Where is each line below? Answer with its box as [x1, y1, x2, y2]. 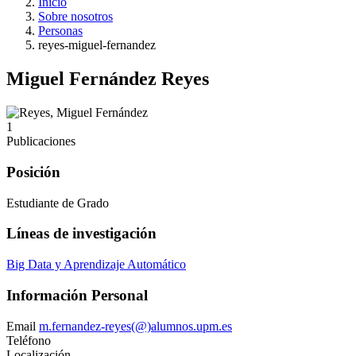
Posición [6, 163, 60, 180]
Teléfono [6, 333, 51, 347]
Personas [38, 24, 83, 38]
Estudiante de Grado [6, 195, 109, 210]
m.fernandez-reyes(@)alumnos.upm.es [39, 319, 232, 333]
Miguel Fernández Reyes [6, 68, 209, 90]
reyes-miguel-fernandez [38, 38, 156, 52]
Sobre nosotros [38, 10, 113, 24]
